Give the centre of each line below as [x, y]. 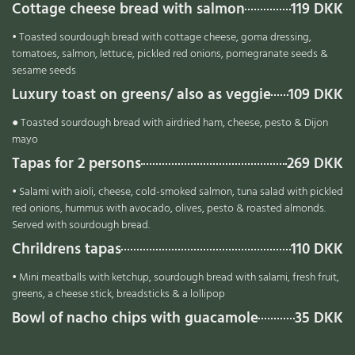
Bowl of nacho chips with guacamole [135, 319]
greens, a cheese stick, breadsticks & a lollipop [118, 294]
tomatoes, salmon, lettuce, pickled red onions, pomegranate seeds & [170, 54]
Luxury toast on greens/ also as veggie [141, 95]
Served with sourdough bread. [81, 225]
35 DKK [319, 319]
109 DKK [316, 95]
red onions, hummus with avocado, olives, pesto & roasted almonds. [169, 208]
